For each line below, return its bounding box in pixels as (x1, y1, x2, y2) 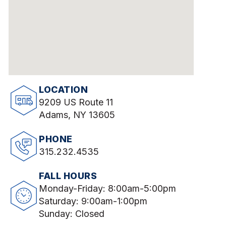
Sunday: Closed (39, 208, 105, 219)
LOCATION (39, 84, 88, 95)
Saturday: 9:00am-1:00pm (39, 196, 148, 207)
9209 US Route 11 (39, 97, 114, 108)
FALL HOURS (39, 171, 97, 182)
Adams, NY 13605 (39, 109, 116, 121)
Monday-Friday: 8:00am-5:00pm (39, 183, 177, 194)
